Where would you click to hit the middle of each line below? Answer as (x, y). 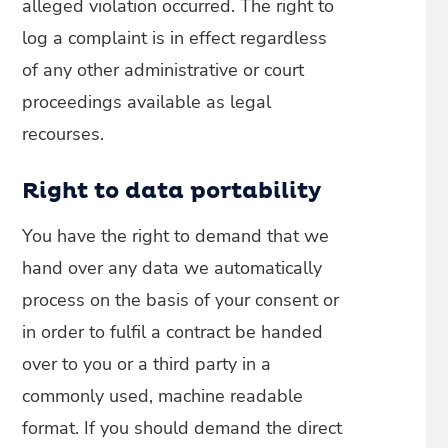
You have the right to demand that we (176, 236)
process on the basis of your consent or (181, 300)
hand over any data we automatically (172, 268)
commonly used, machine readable (163, 396)
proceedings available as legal (147, 102)
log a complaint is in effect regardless (175, 38)
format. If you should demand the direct (182, 428)
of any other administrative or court (163, 70)
